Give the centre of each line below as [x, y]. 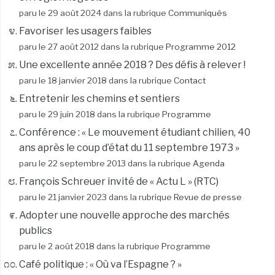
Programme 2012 [201, 46]
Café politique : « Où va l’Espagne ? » [100, 264]
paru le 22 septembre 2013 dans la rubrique [106, 163]
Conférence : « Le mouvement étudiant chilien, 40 [135, 132]
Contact [190, 80]
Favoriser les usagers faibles [85, 31]
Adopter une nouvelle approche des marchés [124, 215]
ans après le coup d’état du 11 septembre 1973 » [129, 147]
